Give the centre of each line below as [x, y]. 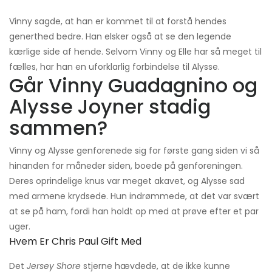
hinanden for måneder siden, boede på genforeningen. [126, 166]
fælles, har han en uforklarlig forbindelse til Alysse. [114, 67]
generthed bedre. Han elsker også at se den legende [120, 37]
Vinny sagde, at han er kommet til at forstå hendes [118, 22]
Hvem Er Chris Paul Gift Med [75, 242]
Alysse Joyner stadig [110, 107]
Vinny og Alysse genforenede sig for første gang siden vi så [134, 151]
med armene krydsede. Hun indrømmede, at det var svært [134, 196]
